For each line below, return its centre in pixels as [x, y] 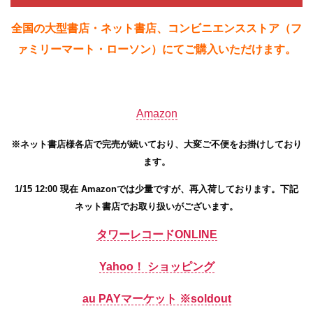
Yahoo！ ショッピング [156, 266]
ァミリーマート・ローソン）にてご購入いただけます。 [156, 50]
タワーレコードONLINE [156, 234]
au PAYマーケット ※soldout [156, 298]
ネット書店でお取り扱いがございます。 [156, 206]
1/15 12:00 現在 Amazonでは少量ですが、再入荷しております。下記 [156, 189]
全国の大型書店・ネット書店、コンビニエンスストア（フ [156, 29]
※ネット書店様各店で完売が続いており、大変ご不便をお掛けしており [156, 145]
